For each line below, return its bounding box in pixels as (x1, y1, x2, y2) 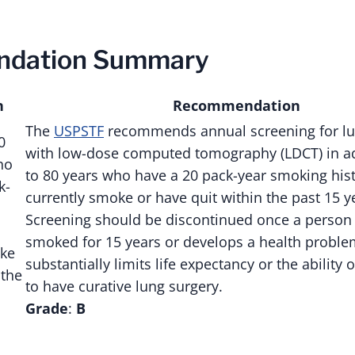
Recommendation (173, 95, 300, 115)
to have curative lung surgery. (25, 276, 223, 296)
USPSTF (54, 120, 104, 140)
